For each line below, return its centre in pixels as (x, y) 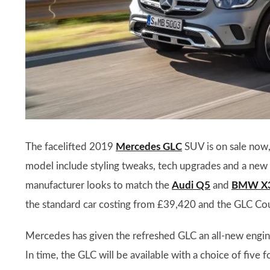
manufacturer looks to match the (99, 185)
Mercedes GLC (149, 146)
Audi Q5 (191, 185)
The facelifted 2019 (71, 146)
